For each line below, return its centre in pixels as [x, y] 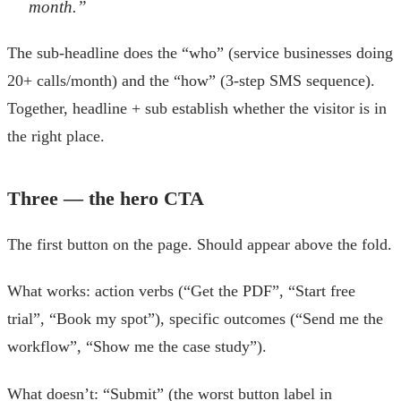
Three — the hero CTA [106, 198]
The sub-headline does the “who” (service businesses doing [200, 53]
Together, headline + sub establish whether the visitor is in [197, 109]
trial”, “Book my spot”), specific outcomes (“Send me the [195, 319]
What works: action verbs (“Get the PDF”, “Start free [181, 291]
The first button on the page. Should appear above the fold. [200, 244]
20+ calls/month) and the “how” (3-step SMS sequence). [191, 81]
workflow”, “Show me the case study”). [137, 347]
